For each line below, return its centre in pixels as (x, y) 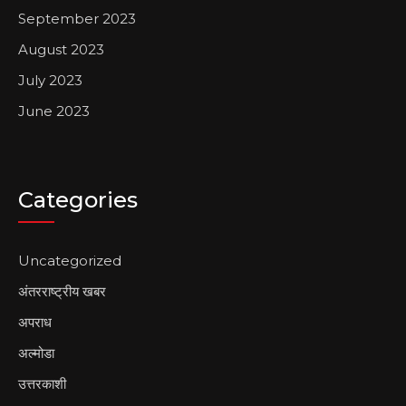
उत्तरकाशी (42, 384)
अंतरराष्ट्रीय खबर (62, 291)
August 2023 (61, 49)
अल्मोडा (36, 353)
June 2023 (54, 111)
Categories (78, 200)
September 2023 (77, 19)
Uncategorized (70, 261)
